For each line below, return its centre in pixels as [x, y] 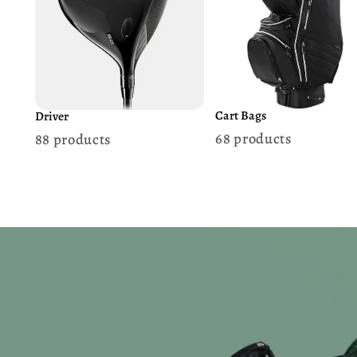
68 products [254, 138]
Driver [51, 116]
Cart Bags [241, 116]
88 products [73, 139]
